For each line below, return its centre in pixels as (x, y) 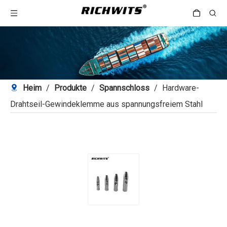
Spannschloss (124, 88)
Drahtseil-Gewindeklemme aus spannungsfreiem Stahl (106, 104)
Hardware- (181, 88)
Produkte (70, 88)
